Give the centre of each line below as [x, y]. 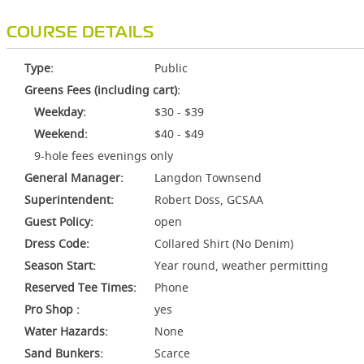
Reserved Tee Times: [80, 287]
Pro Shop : [52, 309]
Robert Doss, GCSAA [209, 199]
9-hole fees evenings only [99, 156]
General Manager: [74, 178]
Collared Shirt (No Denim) [224, 243]
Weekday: [55, 112]
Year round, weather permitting [241, 265]
